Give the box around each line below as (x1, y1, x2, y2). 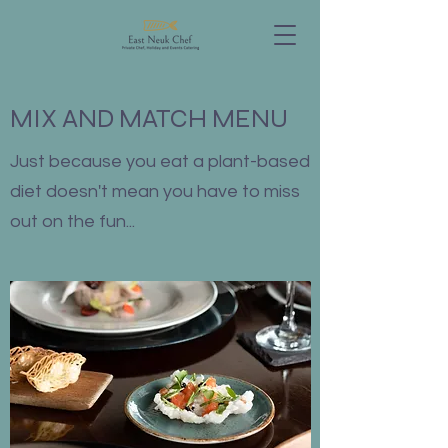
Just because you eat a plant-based (10, 152, 310, 171)
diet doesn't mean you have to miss (10, 182, 300, 201)
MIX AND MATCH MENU (10, 103, 288, 134)
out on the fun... (10, 212, 135, 231)
